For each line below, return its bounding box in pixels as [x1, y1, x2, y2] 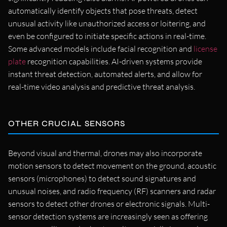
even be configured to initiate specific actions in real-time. [8, 30, 206, 41]
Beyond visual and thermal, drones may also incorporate [8, 147, 202, 158]
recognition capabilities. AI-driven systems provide [26, 56, 202, 66]
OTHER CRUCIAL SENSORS [8, 118, 125, 128]
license [194, 43, 217, 54]
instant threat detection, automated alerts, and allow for [8, 68, 202, 79]
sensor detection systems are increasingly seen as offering [8, 211, 208, 221]
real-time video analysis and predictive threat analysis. [8, 81, 195, 92]
